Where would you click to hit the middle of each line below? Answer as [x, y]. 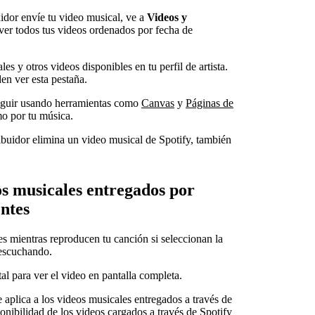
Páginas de [210, 103]
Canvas [158, 103]
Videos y [167, 17]
